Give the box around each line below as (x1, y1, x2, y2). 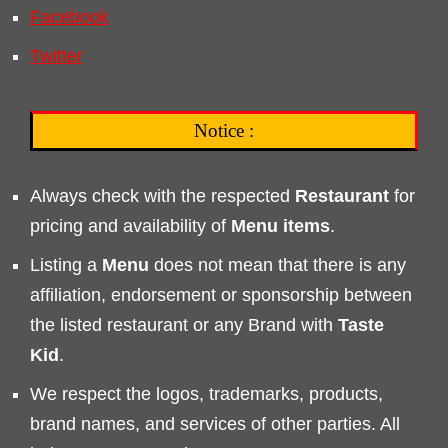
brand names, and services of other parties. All (30, 413, 400, 434)
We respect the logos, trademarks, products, (30, 383, 383, 404)
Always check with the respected (30, 185, 295, 206)
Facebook (30, 6, 109, 27)
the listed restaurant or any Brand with (30, 314, 338, 335)
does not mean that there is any (149, 254, 406, 275)
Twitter (30, 45, 83, 66)
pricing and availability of (30, 215, 231, 236)
